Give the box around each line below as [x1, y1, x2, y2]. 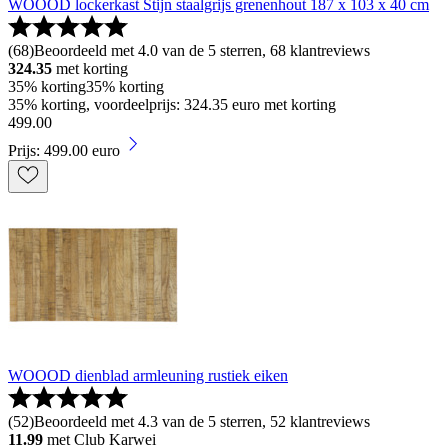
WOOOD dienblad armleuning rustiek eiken [8, 366, 288, 384]
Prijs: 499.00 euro [8, 141, 120, 159]
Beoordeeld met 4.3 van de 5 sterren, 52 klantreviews [34, 412, 370, 430]
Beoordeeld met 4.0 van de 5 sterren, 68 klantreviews [34, 41, 370, 59]
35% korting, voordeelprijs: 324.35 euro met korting [8, 95, 336, 113]
